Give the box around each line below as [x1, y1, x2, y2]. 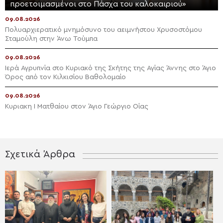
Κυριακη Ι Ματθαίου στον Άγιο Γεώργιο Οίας [5, 103, 148, 110]
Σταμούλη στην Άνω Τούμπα [5, 35, 98, 42]
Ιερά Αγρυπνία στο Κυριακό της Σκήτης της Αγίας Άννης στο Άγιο [5, 64, 216, 72]
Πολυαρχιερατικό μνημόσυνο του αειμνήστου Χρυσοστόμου [5, 26, 202, 33]
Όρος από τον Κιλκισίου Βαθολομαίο [5, 73, 126, 81]
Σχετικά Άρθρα [5, 149, 75, 159]
